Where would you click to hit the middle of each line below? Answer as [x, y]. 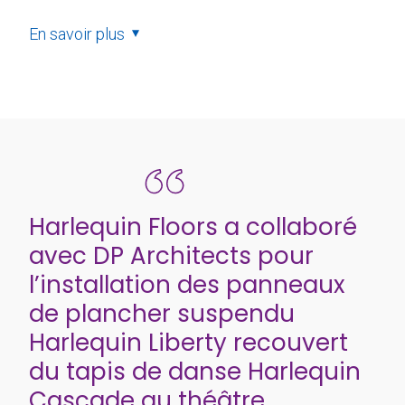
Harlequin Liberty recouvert [188, 342]
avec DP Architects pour [171, 255]
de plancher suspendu [162, 313]
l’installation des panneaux [187, 284]
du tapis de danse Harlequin [195, 371]
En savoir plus [77, 33]
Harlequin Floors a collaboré [193, 226]
